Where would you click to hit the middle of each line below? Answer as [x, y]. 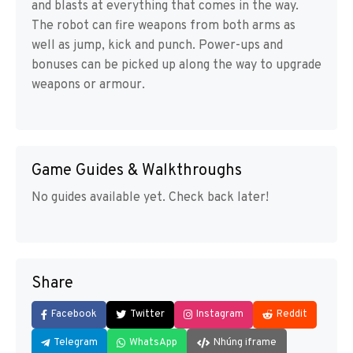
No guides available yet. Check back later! [150, 198]
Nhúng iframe [245, 343]
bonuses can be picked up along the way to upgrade [176, 65]
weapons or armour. [88, 85]
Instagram [220, 314]
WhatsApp [153, 343]
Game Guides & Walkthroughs [137, 171]
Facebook [74, 314]
